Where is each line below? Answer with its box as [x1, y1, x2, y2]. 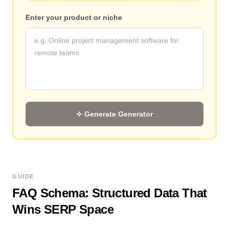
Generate [84, 110, 118, 118]
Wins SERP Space [12, 202, 113, 216]
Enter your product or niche [26, 13, 122, 21]
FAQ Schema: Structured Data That [12, 186, 207, 200]
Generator [118, 110, 153, 118]
